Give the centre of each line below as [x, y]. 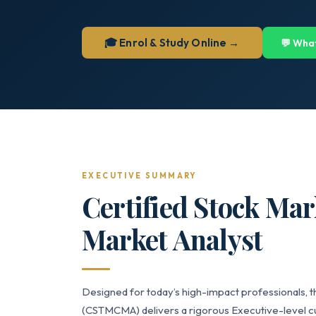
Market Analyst [172, 239]
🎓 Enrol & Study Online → [172, 43]
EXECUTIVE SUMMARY [140, 176]
